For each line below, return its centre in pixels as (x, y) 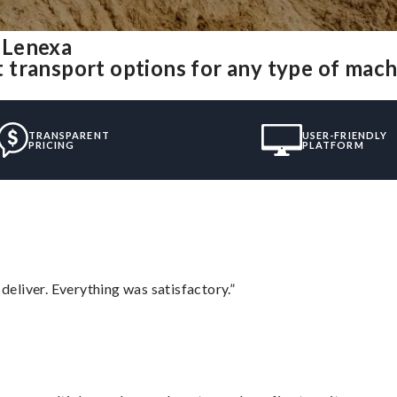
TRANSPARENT (69, 135)
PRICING (51, 144)
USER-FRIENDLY (345, 135)
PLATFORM (333, 144)
